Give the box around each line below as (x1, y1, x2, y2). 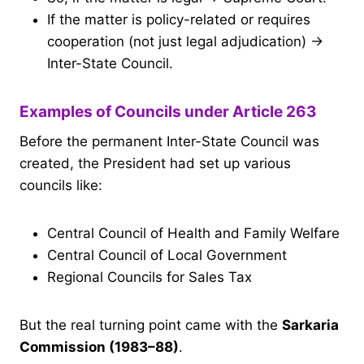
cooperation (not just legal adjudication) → (47, 32, 323, 50)
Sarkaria (282, 317, 339, 334)
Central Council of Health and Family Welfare (47, 225, 340, 242)
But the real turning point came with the (19, 317, 282, 334)
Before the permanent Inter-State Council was (19, 133, 319, 150)
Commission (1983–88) (19, 339, 179, 356)
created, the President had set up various (19, 155, 291, 172)
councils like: (19, 177, 102, 194)
